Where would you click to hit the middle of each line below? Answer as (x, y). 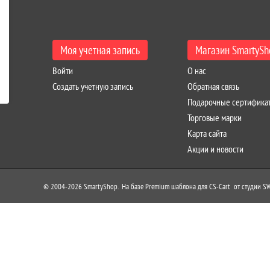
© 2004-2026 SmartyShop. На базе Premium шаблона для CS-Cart (139, 187)
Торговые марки (215, 118)
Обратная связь (214, 86)
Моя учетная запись (100, 50)
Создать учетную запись (93, 86)
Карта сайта (207, 133)
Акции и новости (216, 149)
